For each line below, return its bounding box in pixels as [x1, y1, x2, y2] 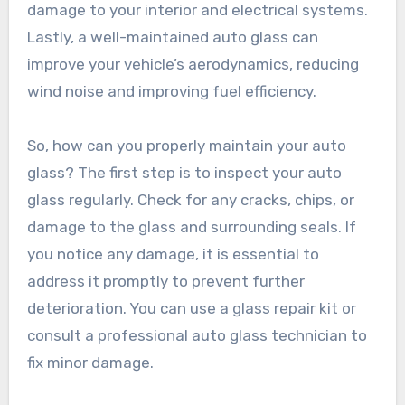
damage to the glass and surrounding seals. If [26, 218, 356, 237]
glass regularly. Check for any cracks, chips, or [26, 191, 354, 210]
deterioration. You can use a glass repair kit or [26, 299, 356, 318]
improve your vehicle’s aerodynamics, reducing [26, 55, 359, 74]
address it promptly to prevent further [26, 272, 305, 291]
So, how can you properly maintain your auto [26, 137, 346, 155]
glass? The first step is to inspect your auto [26, 164, 342, 183]
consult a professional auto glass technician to [26, 326, 367, 345]
